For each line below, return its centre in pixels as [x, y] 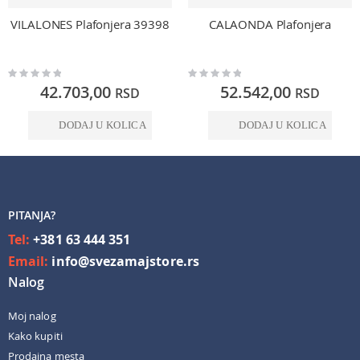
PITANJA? [32, 215]
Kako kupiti [35, 335]
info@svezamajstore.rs [125, 262]
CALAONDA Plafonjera [270, 24]
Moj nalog [32, 315]
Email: [30, 262]
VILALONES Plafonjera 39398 [90, 24]
